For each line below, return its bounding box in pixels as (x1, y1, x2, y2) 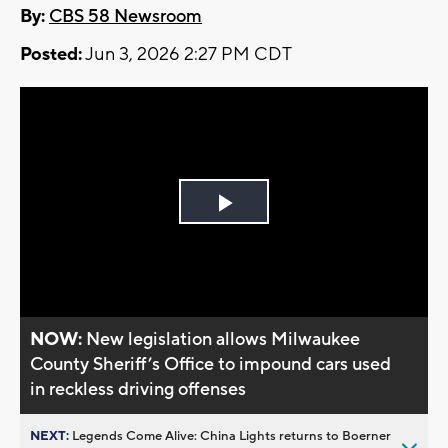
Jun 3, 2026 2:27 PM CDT (82, 43, 292, 67)
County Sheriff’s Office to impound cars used (30, 352, 392, 376)
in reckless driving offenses (30, 377, 247, 401)
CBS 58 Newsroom (49, 5, 202, 29)
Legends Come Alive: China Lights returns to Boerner (72, 427, 391, 444)
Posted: (20, 43, 82, 67)
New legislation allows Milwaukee (86, 327, 361, 351)
